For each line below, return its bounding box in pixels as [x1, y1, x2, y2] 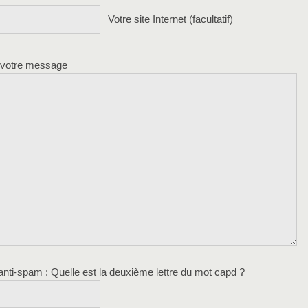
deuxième [109, 267, 153, 278]
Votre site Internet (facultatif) [108, 14, 233, 25]
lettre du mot [153, 267, 214, 278]
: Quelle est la [43, 267, 109, 278]
